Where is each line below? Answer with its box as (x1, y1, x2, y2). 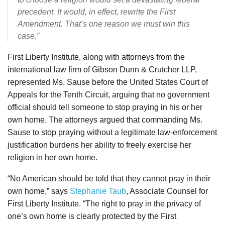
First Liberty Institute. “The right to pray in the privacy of (8, 199, 201, 208)
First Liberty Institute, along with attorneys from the (8, 52, 185, 61)
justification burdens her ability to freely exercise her (8, 140, 191, 149)
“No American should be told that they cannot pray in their (8, 174, 210, 183)
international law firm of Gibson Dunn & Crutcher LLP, (8, 65, 197, 74)
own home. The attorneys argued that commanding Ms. (8, 115, 202, 124)
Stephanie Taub (70, 186, 126, 195)
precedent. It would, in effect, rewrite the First (18, 7, 175, 16)
